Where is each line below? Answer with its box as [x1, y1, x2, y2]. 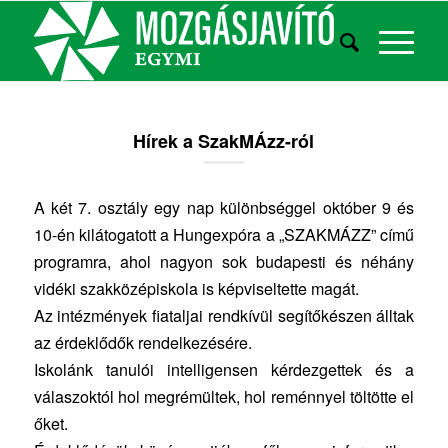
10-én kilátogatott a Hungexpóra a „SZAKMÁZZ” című [33, 222, 415, 246]
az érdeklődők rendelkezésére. [33, 330, 252, 354]
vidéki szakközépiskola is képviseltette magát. [33, 276, 359, 300]
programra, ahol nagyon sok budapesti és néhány [33, 249, 415, 273]
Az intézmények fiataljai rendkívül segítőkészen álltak [33, 303, 415, 327]
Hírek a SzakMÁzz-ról [133, 128, 315, 154]
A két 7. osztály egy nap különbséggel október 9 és [33, 195, 415, 219]
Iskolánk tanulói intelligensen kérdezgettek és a [33, 357, 415, 381]
